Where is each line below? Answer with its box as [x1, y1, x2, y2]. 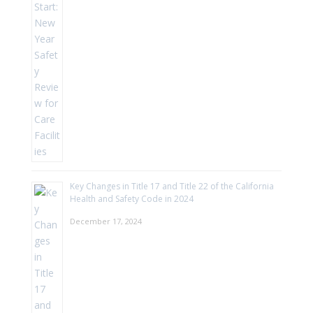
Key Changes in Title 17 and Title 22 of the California [69, 180, 274, 192]
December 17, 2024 [69, 215, 142, 226]
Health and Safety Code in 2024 [69, 192, 194, 205]
